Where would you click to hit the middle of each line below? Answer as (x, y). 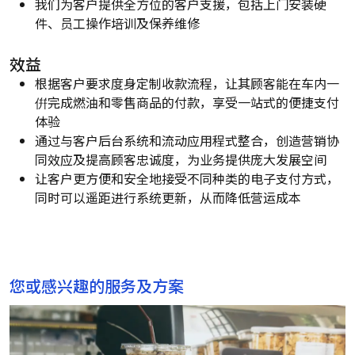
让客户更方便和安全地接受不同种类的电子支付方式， (187, 178)
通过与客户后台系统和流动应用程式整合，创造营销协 (187, 140)
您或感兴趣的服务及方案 (97, 285)
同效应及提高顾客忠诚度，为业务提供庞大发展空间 (181, 159)
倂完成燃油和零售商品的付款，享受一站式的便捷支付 (187, 102)
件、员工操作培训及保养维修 (117, 23)
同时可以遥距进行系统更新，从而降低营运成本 (168, 197)
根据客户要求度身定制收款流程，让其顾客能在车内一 (187, 83)
